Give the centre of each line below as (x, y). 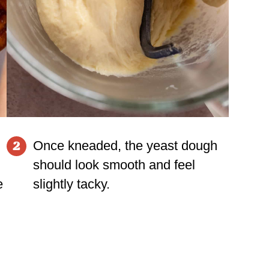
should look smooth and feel (114, 165)
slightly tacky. (71, 184)
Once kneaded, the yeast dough (125, 145)
